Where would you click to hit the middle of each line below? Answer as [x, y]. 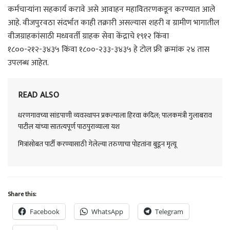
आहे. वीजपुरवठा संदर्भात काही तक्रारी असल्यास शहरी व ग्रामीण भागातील [113, 23]
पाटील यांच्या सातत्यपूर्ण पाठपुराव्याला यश [69, 126]
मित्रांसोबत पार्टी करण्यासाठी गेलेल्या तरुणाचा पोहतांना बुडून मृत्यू [97, 144]
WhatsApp [107, 211]
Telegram [169, 211]
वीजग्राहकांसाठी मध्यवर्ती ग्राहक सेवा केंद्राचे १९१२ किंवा [88, 36]
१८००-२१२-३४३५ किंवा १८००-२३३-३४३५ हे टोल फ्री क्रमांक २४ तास [109, 49]
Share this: [22, 194]
